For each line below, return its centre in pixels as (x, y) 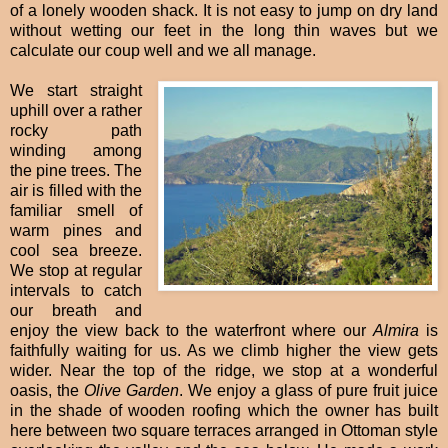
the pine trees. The (76, 170)
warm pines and (76, 230)
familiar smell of (76, 210)
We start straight (76, 90)
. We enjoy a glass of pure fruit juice (308, 390)
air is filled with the (76, 190)
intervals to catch (76, 290)
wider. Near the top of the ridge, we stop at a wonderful (224, 370)
